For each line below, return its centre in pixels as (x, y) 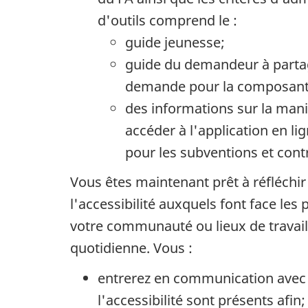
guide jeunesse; (175, 42)
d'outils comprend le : (167, 20)
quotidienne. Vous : (131, 248)
